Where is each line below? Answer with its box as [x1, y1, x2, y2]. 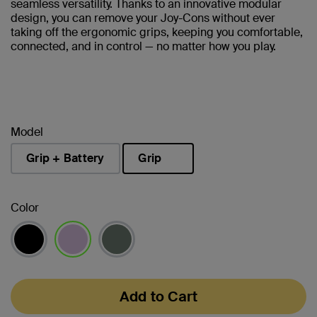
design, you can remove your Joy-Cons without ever [11, 10, 275, 25]
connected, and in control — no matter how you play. [11, 38, 276, 54]
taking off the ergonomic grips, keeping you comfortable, [11, 24, 303, 40]
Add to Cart [119, 287, 198, 306]
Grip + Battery [26, 150, 105, 166]
